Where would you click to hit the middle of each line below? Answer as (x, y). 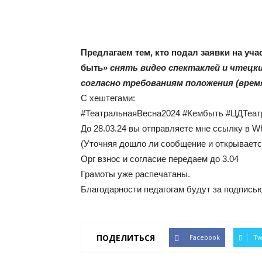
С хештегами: (108, 98)
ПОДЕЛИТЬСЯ (126, 237)
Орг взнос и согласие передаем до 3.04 (160, 159)
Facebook (205, 237)
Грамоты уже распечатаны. (135, 174)
